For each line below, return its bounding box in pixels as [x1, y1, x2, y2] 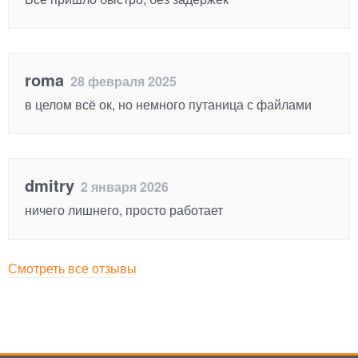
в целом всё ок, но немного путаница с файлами [25, 94, 312, 113]
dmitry [25, 173, 74, 197]
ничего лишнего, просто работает [25, 200, 223, 219]
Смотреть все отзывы [8, 258, 137, 277]
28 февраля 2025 [64, 71, 177, 90]
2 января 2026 [74, 177, 169, 196]
